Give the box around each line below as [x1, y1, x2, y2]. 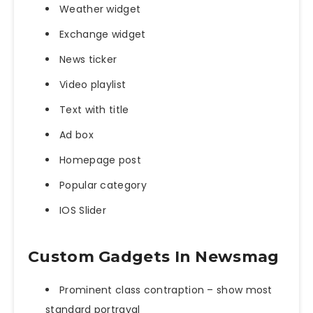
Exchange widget [59, 27, 146, 41]
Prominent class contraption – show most [59, 282, 272, 297]
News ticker [59, 52, 117, 66]
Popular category [59, 177, 147, 192]
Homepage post [59, 152, 141, 167]
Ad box [59, 127, 94, 142]
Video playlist [59, 77, 126, 92]
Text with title [59, 102, 129, 117]
